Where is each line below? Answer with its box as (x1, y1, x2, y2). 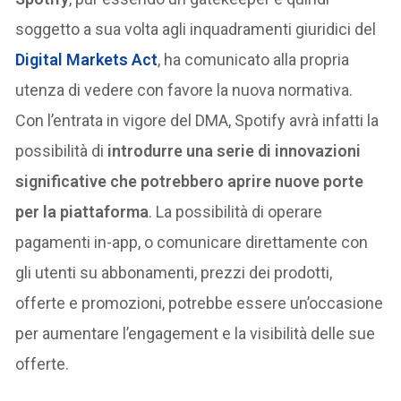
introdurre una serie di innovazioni (107, 141, 362, 160)
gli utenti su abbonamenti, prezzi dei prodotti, (15, 262, 333, 282)
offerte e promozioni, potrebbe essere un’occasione (15, 293, 384, 312)
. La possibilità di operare (149, 201, 323, 221)
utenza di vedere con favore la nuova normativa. (15, 80, 354, 99)
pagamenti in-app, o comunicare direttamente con (15, 232, 369, 252)
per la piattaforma (15, 201, 149, 221)
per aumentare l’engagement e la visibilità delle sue (15, 323, 376, 343)
